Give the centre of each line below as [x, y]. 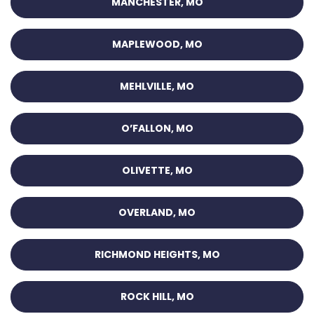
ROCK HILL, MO [157, 297]
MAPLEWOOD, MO [157, 45]
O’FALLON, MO [157, 129]
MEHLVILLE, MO [157, 87]
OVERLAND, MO [157, 213]
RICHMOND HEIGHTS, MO [157, 255]
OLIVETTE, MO [157, 171]
